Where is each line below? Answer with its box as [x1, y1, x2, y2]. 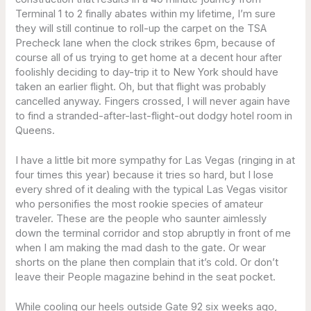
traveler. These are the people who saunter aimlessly [15, 212, 267, 226]
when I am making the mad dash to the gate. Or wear [15, 242, 267, 255]
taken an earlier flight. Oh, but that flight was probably [15, 81, 267, 94]
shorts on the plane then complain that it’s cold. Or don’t [15, 256, 279, 269]
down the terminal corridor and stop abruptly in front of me [15, 227, 292, 240]
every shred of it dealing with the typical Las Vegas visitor [15, 183, 288, 196]
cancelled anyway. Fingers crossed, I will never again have [15, 95, 291, 108]
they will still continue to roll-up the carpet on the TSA [15, 22, 267, 35]
